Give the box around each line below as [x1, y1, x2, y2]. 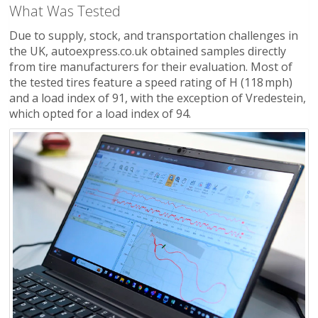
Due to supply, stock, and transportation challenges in [9, 28, 298, 44]
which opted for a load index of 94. [9, 106, 191, 122]
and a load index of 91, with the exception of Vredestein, [9, 90, 306, 106]
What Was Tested [9, 1, 121, 21]
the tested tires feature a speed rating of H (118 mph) [9, 75, 292, 91]
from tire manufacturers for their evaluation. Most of [9, 59, 292, 75]
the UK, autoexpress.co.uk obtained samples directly [9, 43, 286, 60]
